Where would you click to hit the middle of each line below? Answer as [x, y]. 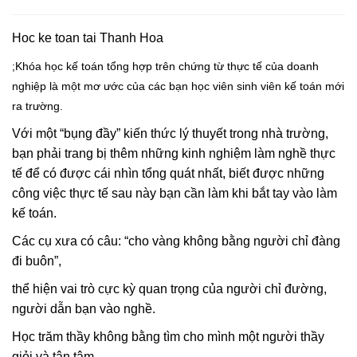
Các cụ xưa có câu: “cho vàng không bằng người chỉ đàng [176, 241]
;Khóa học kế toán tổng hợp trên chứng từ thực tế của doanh [165, 66]
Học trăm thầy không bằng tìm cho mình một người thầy [168, 336]
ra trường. [37, 106]
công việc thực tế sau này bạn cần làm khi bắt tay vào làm [175, 193]
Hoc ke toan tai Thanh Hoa [88, 37]
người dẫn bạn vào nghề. [84, 308]
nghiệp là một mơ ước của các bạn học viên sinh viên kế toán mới [178, 86]
